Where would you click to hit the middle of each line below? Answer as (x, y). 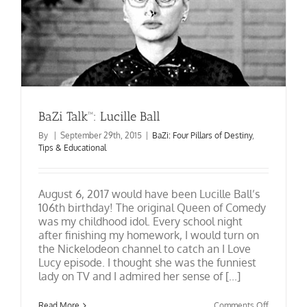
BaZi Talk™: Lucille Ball (99, 117)
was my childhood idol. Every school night (140, 222)
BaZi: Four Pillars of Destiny (202, 136)
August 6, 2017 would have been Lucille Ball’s (149, 194)
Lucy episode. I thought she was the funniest (147, 263)
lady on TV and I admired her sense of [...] (139, 277)
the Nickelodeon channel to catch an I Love (145, 249)
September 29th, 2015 (101, 136)
